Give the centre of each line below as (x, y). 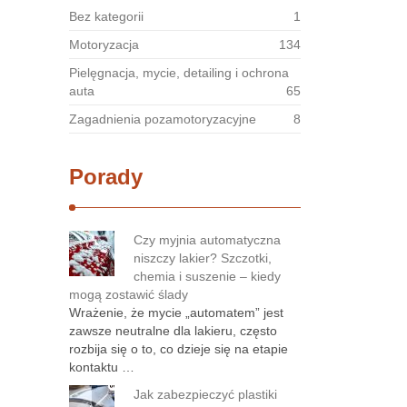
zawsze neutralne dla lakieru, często (173, 331)
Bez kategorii (106, 16)
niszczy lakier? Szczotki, (203, 258)
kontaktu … (102, 367)
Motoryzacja (104, 45)
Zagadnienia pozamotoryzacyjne (163, 119)
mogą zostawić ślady (129, 294)
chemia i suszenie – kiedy (207, 276)
